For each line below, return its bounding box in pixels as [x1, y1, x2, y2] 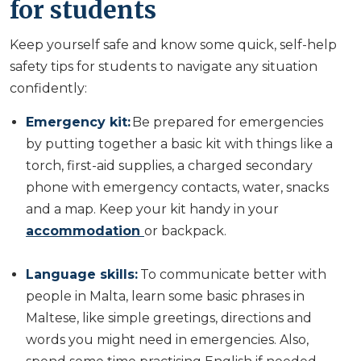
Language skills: [26, 267, 140, 283]
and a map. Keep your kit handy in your [26, 201, 279, 218]
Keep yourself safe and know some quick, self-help [10, 37, 337, 53]
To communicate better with [140, 267, 326, 283]
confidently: [10, 81, 90, 97]
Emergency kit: [26, 114, 131, 131]
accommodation [26, 223, 144, 239]
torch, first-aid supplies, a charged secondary [26, 158, 313, 174]
